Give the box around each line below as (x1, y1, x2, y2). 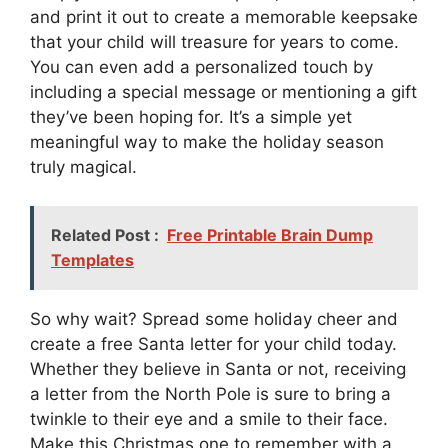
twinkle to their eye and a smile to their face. (30, 408, 388, 429)
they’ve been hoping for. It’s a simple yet (30, 107, 352, 128)
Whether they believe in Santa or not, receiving (30, 358, 406, 379)
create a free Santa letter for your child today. (30, 333, 397, 354)
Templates (51, 249, 134, 270)
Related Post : (51, 224, 159, 245)
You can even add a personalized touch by (30, 57, 373, 78)
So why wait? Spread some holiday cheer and (30, 308, 398, 329)
